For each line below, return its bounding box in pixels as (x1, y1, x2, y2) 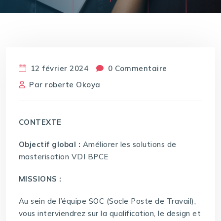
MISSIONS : (18, 174, 62, 184)
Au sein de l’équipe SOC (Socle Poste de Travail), (18, 196, 196, 206)
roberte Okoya (45, 79, 101, 89)
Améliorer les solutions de (80, 140, 177, 149)
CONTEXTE (18, 117, 62, 127)
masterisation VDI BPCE (18, 152, 109, 162)
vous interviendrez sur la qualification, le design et (18, 209, 201, 219)
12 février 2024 (28, 63, 89, 73)
